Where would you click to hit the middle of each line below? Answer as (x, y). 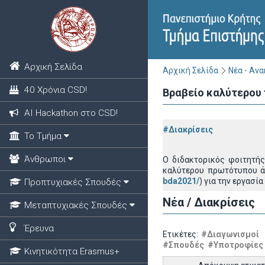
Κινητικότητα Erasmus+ (72, 251)
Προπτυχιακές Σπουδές (72, 182)
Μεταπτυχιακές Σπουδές (75, 205)
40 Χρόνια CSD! (55, 90)
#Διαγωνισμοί (230, 234)
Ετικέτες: (182, 234)
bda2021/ (181, 181)
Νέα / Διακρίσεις (209, 202)
